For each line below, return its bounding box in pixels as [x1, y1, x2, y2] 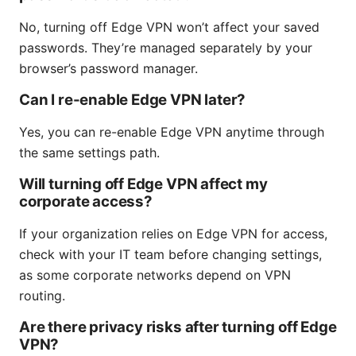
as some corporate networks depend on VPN [19, 266, 291, 283]
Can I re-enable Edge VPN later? [19, 90, 246, 109]
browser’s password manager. [19, 60, 198, 76]
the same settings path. [19, 144, 160, 161]
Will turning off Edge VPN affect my [19, 174, 268, 193]
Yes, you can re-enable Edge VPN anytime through [19, 123, 324, 140]
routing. [19, 287, 65, 304]
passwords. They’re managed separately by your [19, 39, 312, 56]
